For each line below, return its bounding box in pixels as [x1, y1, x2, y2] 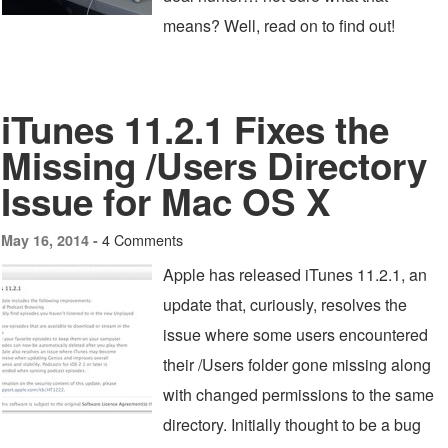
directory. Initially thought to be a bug [163, 413, 421, 436]
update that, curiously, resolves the [163, 293, 407, 316]
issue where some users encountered [163, 323, 428, 346]
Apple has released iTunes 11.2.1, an [163, 263, 427, 286]
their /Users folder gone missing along [163, 353, 431, 376]
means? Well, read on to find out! [163, 14, 395, 37]
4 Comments [102, 229, 183, 250]
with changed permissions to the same [163, 383, 434, 406]
